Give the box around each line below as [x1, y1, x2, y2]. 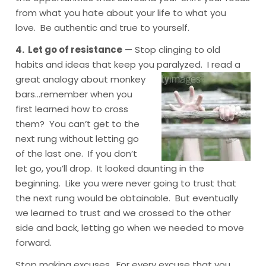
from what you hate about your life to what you [15, 7, 227, 19]
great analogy [15, 73, 81, 85]
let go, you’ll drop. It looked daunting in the [15, 162, 205, 175]
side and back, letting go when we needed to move [15, 221, 245, 234]
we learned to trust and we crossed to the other [15, 207, 232, 219]
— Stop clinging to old [122, 43, 221, 56]
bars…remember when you [15, 88, 133, 100]
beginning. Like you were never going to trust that [15, 177, 237, 189]
